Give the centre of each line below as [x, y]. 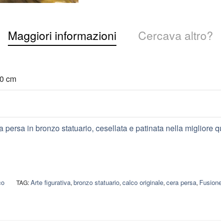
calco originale [143, 183]
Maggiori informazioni [62, 35]
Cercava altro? [176, 35]
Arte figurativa [51, 183]
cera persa [181, 183]
